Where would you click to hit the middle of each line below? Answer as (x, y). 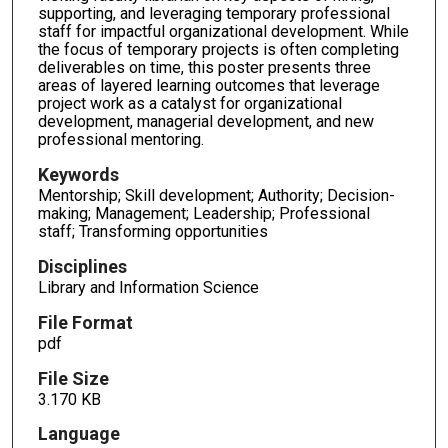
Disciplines (82, 266)
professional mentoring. (120, 140)
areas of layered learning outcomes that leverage (208, 86)
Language (78, 434)
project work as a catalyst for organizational (189, 104)
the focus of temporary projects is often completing (218, 50)
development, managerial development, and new (205, 122)
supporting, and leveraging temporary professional (213, 14)
